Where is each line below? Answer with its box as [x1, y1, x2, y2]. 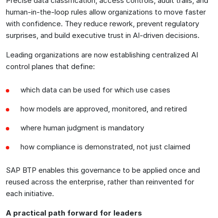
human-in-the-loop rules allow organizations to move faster [6, 7, 206, 17]
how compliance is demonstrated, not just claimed [20, 142, 190, 151]
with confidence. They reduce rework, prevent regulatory [6, 18, 199, 28]
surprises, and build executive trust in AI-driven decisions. [6, 30, 200, 40]
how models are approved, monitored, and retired [20, 104, 187, 113]
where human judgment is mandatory [20, 123, 144, 132]
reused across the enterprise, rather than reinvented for [6, 177, 194, 186]
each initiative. [6, 188, 54, 198]
